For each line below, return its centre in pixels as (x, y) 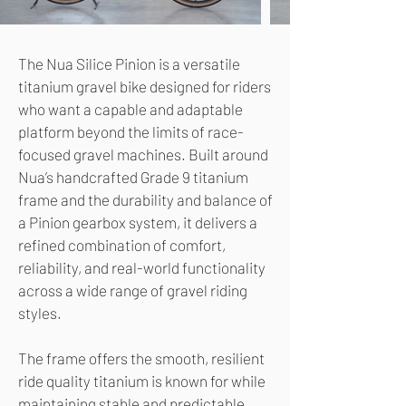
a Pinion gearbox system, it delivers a (138, 222)
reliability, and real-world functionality (142, 268)
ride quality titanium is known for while (142, 381)
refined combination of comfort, (122, 245)
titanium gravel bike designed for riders (145, 87)
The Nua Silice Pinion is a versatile (129, 64)
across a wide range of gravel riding (133, 290)
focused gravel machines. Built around (143, 155)
